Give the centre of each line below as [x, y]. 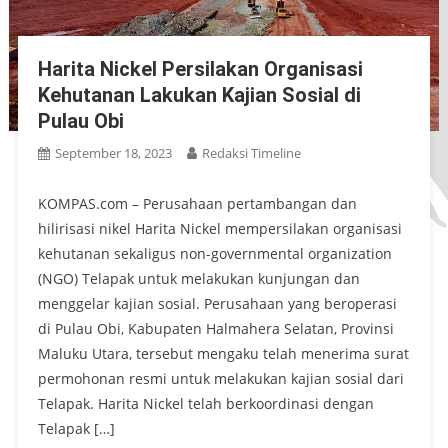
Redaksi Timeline [251, 152]
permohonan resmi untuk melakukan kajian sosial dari [220, 378]
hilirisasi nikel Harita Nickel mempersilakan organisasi [219, 228]
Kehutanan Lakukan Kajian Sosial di [199, 94]
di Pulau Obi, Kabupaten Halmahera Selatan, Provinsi [215, 328]
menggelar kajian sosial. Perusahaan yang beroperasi [217, 303]
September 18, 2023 [113, 152]
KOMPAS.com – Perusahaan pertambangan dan [197, 203]
